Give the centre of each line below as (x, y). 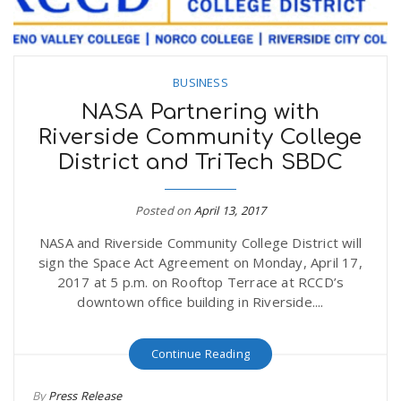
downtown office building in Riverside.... (200, 302)
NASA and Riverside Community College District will (200, 243)
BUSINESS (200, 83)
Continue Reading (200, 354)
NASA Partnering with (200, 113)
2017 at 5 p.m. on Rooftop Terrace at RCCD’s (200, 282)
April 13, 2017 (230, 211)
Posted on (164, 211)
